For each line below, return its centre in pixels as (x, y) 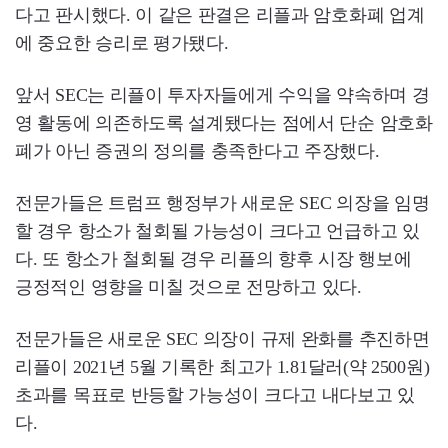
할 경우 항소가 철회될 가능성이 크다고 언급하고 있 (217, 231)
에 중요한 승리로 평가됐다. (122, 43)
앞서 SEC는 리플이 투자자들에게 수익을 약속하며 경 (222, 95)
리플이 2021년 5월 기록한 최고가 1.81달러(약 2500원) (222, 367)
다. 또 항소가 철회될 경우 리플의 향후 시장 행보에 (213, 259)
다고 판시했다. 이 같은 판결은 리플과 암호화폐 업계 (220, 15)
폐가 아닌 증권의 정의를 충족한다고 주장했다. (197, 151)
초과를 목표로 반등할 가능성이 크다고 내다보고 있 (215, 395)
